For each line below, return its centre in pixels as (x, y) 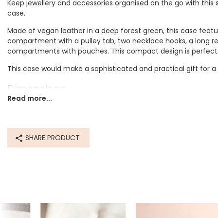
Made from (36, 125)
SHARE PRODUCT (53, 138)
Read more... (30, 99)
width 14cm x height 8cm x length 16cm (75, 105)
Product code (42, 161)
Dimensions (36, 89)
